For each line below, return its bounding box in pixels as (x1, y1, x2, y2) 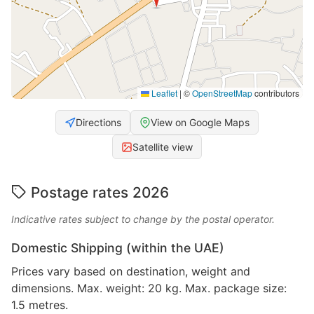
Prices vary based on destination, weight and (11, 264, 250, 279)
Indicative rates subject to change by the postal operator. (11, 213, 275, 226)
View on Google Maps (151, 116, 250, 129)
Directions (76, 116, 121, 129)
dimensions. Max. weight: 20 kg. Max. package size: (11, 281, 287, 296)
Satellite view (132, 141, 193, 153)
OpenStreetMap (192, 87, 252, 100)
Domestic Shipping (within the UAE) (11, 240, 224, 256)
